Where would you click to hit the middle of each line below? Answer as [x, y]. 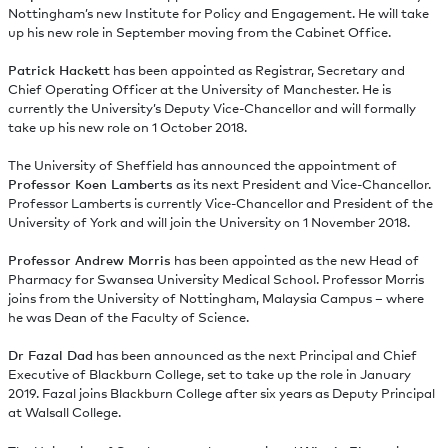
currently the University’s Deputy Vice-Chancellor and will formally [211, 107]
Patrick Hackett [58, 69]
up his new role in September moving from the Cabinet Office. [199, 31]
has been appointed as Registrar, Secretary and [257, 69]
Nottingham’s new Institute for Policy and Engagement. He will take [218, 12]
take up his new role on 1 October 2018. [127, 126]
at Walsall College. [64, 412]
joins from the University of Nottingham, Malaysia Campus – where [215, 298]
